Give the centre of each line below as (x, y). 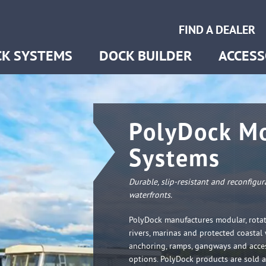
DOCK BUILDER (145, 56)
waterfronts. (150, 194)
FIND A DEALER (217, 30)
